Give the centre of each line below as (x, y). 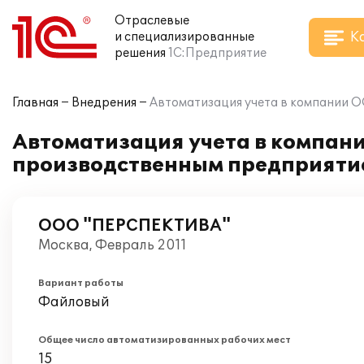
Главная (35, 103)
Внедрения (104, 103)
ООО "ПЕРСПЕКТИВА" (134, 226)
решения (140, 53)
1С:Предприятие (217, 53)
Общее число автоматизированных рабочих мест (165, 340)
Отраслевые (152, 21)
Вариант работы (81, 283)
